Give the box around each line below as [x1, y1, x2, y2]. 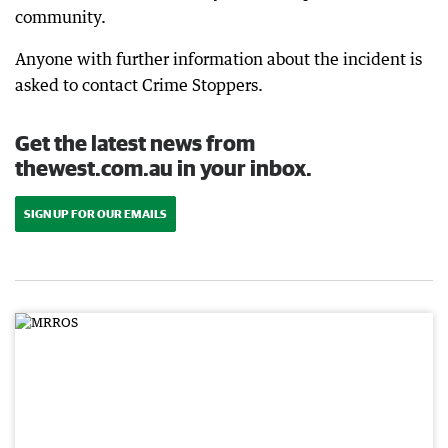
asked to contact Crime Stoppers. [15, 74, 263, 95]
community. [15, 6, 106, 27]
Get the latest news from [15, 129, 255, 155]
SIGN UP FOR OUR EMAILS [24, 206, 167, 220]
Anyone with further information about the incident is [15, 48, 422, 69]
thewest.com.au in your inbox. [15, 154, 312, 180]
